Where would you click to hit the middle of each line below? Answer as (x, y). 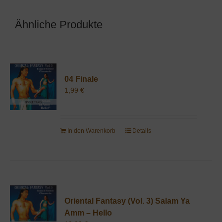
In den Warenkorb (91, 131)
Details (141, 131)
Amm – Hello (88, 213)
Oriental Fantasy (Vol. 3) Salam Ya (127, 201)
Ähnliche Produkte (59, 24)
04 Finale (81, 79)
